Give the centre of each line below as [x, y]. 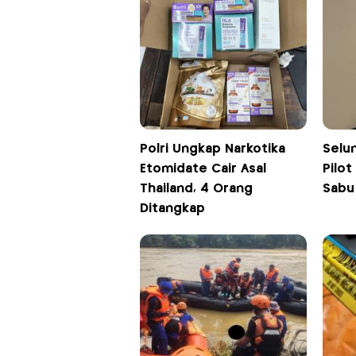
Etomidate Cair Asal [203, 169]
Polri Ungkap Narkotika [212, 149]
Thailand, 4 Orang [196, 189]
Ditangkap [172, 209]
